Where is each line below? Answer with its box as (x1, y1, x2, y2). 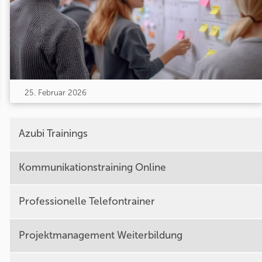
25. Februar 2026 (24, 87, 87, 98)
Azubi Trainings (18, 127, 88, 140)
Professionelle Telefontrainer (18, 195, 155, 208)
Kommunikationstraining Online (18, 161, 166, 174)
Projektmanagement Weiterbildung (18, 229, 182, 242)
